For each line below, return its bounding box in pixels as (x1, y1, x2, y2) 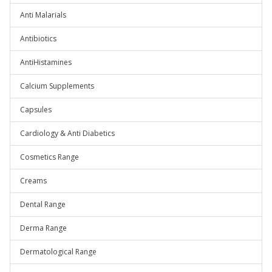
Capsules (20, 104, 52, 115)
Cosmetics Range (20, 152, 79, 162)
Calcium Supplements (20, 81, 94, 91)
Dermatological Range (20, 246, 97, 257)
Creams (20, 175, 47, 186)
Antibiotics (20, 33, 56, 44)
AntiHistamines (20, 57, 72, 67)
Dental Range (20, 199, 66, 209)
